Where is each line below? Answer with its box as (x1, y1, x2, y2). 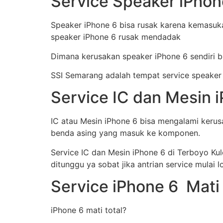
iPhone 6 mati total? (51, 205, 126, 216)
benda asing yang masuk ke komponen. (51, 128, 200, 138)
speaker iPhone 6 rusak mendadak (51, 32, 181, 42)
